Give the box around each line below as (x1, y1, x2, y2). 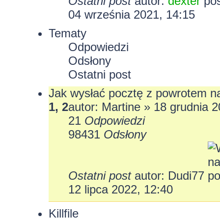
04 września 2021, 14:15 (68, 7, 195, 21)
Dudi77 (167, 168, 204, 182)
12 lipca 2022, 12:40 (68, 182, 173, 196)
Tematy (48, 26, 86, 40)
